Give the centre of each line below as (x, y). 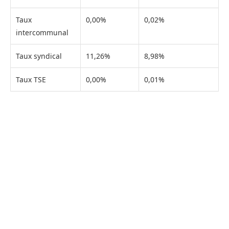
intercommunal (42, 32)
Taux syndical (39, 56)
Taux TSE (31, 79)
